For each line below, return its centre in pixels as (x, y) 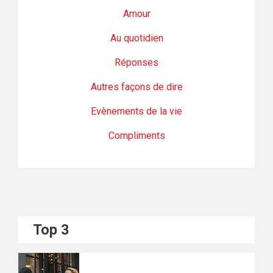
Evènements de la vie (136, 112)
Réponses (136, 63)
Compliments (136, 136)
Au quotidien (136, 38)
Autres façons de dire (136, 87)
